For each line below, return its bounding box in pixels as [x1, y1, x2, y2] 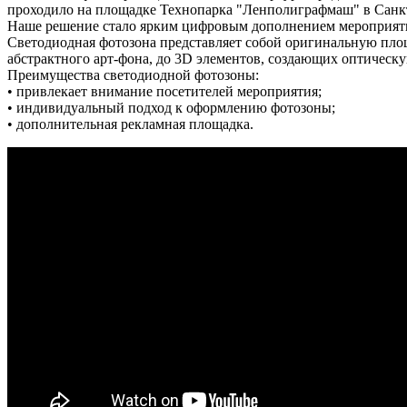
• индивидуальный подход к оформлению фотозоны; [7, 99, 335, 115]
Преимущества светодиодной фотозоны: [7, 66, 259, 83]
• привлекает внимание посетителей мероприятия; [7, 83, 322, 99]
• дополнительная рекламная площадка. [7, 115, 253, 132]
